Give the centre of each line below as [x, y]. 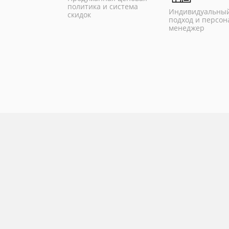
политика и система [103, 6]
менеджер [187, 28]
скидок [79, 15]
